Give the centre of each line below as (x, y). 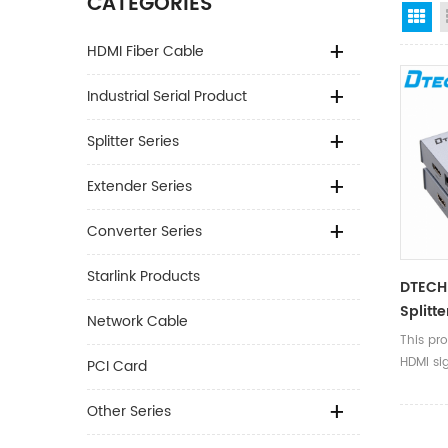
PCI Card (117, 366)
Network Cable (137, 321)
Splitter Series (133, 141)
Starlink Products (143, 276)
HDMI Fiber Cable (145, 51)
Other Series (129, 411)
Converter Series (144, 231)
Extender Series (139, 186)
